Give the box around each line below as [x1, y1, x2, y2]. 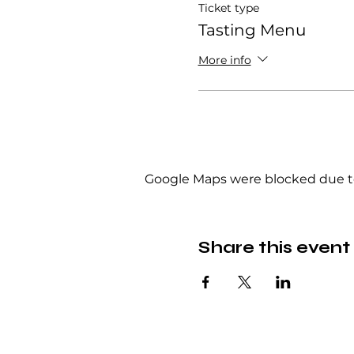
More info [198, 52, 251, 67]
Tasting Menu [198, 21, 306, 40]
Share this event [198, 237, 350, 258]
